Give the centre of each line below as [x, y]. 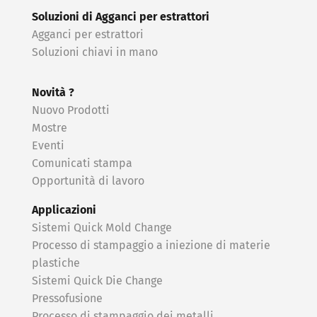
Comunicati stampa [82, 164]
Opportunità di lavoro [88, 181]
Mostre [50, 128]
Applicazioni [64, 211]
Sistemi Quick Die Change [97, 281]
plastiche [56, 264]
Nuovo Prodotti [71, 111]
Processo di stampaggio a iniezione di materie [151, 246]
